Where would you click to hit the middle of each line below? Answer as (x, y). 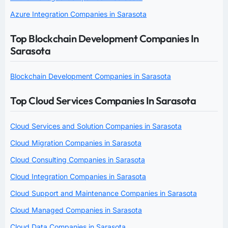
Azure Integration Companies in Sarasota (78, 14)
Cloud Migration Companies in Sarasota (76, 142)
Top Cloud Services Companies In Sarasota (103, 100)
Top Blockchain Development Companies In (105, 38)
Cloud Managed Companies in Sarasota (76, 210)
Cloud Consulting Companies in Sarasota (78, 159)
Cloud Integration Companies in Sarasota (78, 176)
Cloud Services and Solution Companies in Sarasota (96, 126)
